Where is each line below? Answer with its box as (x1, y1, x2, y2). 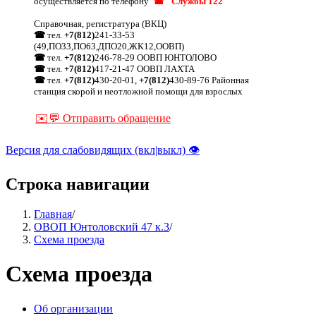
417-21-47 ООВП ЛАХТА (95, 63, 195, 74)
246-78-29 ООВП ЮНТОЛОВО (95, 51, 217, 63)
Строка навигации (6, 174, 150, 193)
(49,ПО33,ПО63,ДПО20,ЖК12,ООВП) (34, 40, 184, 51)
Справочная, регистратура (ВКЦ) (34, 18, 166, 29)
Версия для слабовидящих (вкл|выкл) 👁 (6, 143, 200, 156)
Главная (34, 207, 72, 220)
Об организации (34, 302, 113, 315)
